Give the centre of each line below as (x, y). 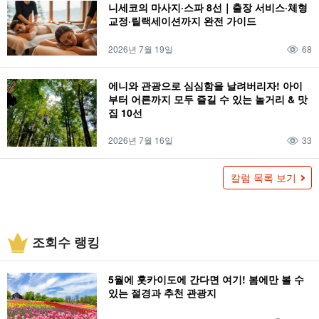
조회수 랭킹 (66, 242)
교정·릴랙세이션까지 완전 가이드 (182, 20)
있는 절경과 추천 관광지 (162, 292)
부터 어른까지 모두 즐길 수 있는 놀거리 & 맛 (208, 99)
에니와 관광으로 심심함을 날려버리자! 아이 (205, 86)
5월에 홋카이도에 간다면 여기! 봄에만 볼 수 (206, 279)
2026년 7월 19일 (141, 49)
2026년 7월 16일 (141, 140)
